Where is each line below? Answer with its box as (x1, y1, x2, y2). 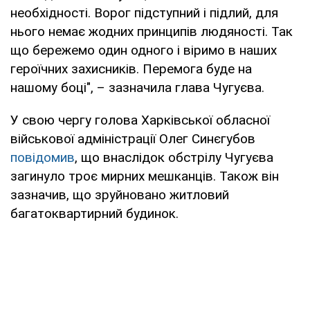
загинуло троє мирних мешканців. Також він (10, 167, 279, 184)
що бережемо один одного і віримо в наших (10, 42, 277, 58)
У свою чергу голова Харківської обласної (10, 111, 270, 128)
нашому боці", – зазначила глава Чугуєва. (10, 79, 264, 95)
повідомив (10, 149, 75, 165)
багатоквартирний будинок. (10, 205, 179, 221)
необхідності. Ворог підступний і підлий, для (10, 4, 278, 21)
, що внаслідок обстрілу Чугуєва (75, 149, 273, 165)
